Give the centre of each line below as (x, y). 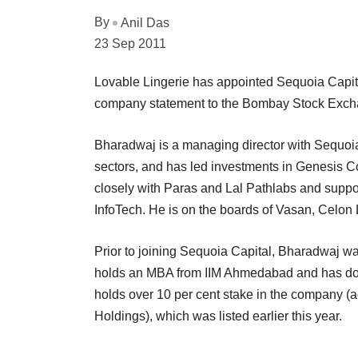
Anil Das (145, 22)
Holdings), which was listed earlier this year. (218, 316)
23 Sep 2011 (130, 43)
